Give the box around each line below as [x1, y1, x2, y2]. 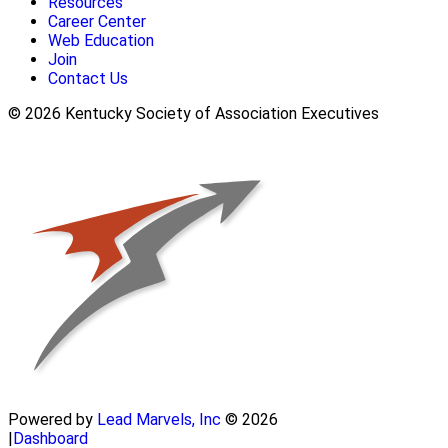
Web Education [48, 30, 154, 50]
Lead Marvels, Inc [97, 409, 221, 429]
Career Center [48, 11, 146, 31]
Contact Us [48, 68, 128, 88]
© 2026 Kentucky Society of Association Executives [8, 103, 379, 123]
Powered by [8, 409, 97, 429]
